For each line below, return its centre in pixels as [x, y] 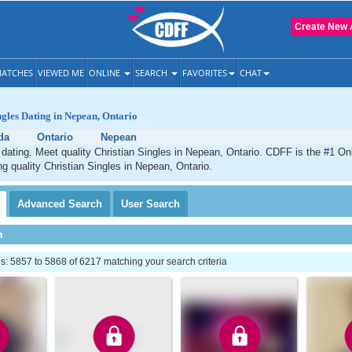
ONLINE [106, 73]
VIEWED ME [61, 73]
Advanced [43, 204]
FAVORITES [205, 73]
